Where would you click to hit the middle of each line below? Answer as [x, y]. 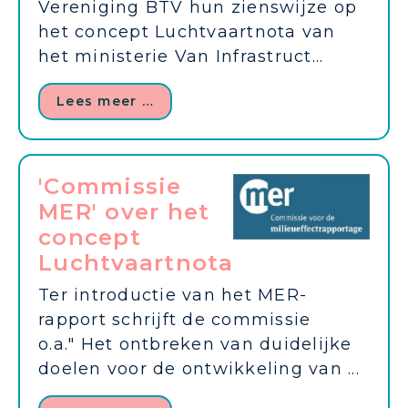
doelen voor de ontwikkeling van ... [199, 369]
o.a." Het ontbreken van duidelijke [195, 345]
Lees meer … [105, 102]
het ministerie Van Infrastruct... [181, 57]
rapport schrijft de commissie [175, 320]
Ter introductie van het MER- [173, 296]
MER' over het [124, 212]
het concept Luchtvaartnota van [187, 32]
